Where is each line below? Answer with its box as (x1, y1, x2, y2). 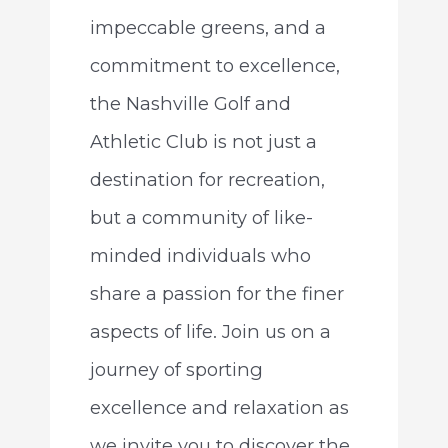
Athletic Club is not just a (89, 130, 317, 154)
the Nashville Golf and (89, 92, 291, 116)
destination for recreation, (89, 168, 325, 192)
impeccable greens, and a (89, 16, 326, 40)
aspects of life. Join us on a (89, 320, 331, 344)
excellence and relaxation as (89, 396, 349, 420)
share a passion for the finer (89, 282, 344, 306)
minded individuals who (89, 244, 311, 268)
